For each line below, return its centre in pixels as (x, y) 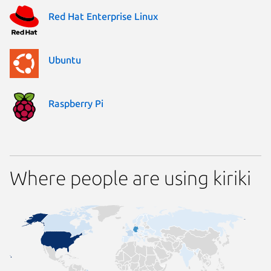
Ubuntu (65, 60)
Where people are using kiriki (130, 178)
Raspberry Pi (76, 104)
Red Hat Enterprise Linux (103, 17)
